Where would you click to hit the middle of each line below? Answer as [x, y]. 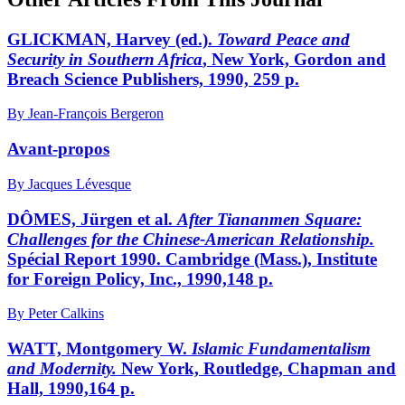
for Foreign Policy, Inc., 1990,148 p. [140, 278]
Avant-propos [58, 149]
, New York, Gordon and [294, 59]
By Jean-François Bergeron [85, 114]
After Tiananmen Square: [269, 219]
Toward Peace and [281, 39]
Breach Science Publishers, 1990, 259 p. [153, 79]
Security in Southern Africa [105, 59]
